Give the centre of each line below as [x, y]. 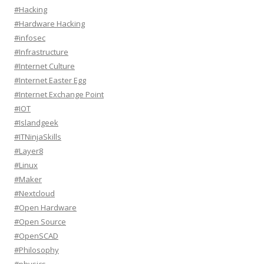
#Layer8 [29, 151]
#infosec [30, 38]
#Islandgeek [36, 123]
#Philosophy [37, 250]
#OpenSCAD [36, 236]
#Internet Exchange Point [59, 94]
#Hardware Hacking [49, 24]
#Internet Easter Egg [50, 80]
